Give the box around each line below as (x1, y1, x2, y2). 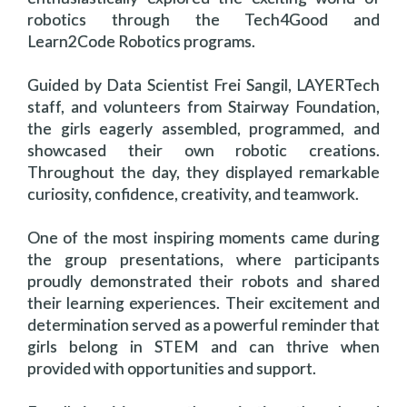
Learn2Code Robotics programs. (27, 32, 255, 52)
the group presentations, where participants (27, 250, 380, 270)
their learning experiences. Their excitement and (27, 293, 380, 313)
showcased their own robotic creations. (27, 141, 380, 161)
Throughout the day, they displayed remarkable (27, 163, 380, 183)
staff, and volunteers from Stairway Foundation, (27, 97, 380, 117)
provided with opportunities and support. (27, 359, 316, 379)
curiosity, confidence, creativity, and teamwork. (27, 184, 359, 204)
